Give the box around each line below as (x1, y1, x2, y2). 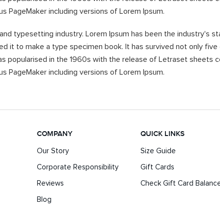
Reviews (37, 180, 64, 187)
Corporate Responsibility (37, 164, 119, 171)
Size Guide (140, 147, 176, 155)
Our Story (37, 147, 69, 155)
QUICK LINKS (140, 130, 185, 138)
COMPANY (37, 130, 73, 138)
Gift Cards (140, 164, 174, 171)
